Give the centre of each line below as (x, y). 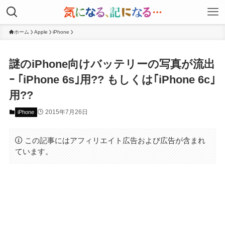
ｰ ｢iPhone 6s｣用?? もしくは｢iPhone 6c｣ (112, 80)
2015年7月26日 (66, 112)
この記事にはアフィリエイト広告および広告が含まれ (115, 140)
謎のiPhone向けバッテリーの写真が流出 (112, 64)
